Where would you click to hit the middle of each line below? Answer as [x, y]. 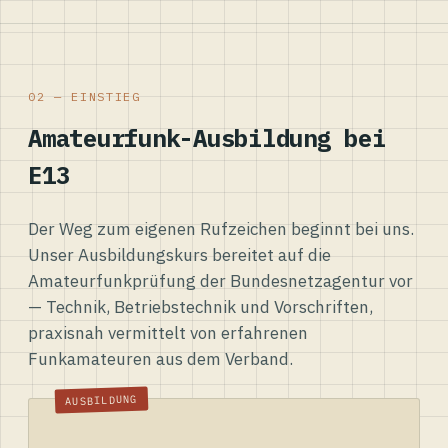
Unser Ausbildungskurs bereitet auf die [179, 255]
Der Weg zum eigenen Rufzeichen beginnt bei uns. [221, 229]
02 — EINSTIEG [84, 96]
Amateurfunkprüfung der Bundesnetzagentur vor [220, 281]
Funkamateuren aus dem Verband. [160, 359]
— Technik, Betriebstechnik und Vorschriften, [200, 307]
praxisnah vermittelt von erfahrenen [168, 333]
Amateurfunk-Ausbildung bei [207, 138]
